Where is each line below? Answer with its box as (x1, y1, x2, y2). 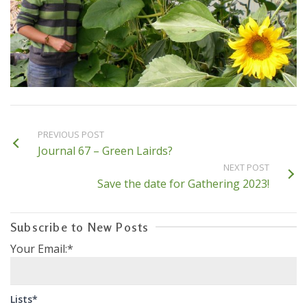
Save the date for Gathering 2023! (97, 176, 269, 192)
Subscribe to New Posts (10, 219, 149, 235)
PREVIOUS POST (38, 128, 104, 141)
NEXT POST (223, 161, 269, 174)
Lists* (10, 292, 38, 306)
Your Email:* (10, 241, 73, 257)
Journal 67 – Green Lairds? (38, 143, 173, 159)
